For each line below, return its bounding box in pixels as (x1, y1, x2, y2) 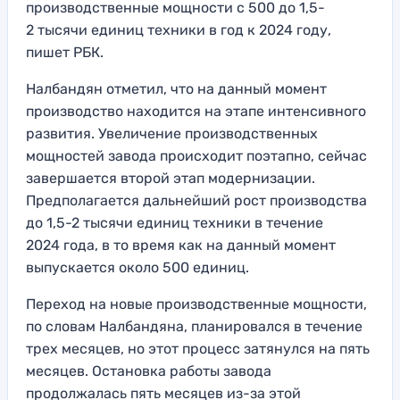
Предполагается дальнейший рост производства (26, 192, 367, 210)
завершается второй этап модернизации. (26, 170, 315, 187)
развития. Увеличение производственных (26, 125, 318, 143)
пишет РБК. (26, 44, 104, 62)
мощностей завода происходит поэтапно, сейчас (26, 147, 367, 165)
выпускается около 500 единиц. (26, 259, 249, 277)
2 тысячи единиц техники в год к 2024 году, (26, 21, 331, 39)
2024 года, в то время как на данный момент (26, 237, 336, 254)
